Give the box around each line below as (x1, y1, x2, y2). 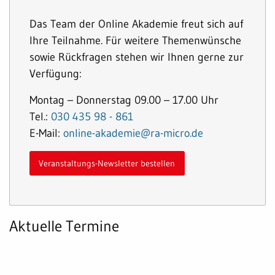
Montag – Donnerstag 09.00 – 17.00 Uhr (29, 92, 219, 107)
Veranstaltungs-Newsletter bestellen (39, 158, 176, 169)
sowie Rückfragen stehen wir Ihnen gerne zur (29, 49, 244, 64)
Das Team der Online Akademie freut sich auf (29, 16, 244, 31)
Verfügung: (29, 66, 87, 80)
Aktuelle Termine (9, 217, 120, 236)
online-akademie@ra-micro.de (63, 125, 204, 140)
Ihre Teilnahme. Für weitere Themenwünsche (29, 33, 242, 47)
